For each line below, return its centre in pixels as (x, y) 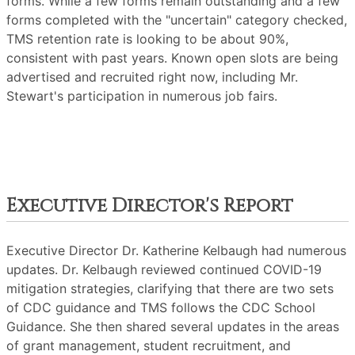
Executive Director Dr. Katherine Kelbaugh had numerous (176, 250)
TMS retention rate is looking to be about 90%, (147, 39)
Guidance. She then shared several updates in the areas (173, 326)
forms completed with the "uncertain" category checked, (177, 20)
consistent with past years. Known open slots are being (172, 58)
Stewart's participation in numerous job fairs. (142, 96)
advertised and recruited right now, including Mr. (152, 77)
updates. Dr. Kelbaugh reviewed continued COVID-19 (164, 269)
